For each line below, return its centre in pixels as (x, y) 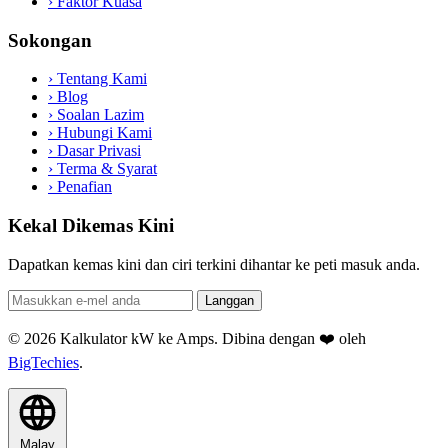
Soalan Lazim (98, 115)
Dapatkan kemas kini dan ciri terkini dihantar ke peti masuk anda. (214, 264)
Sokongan (50, 40)
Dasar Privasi (97, 151)
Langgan (229, 300)
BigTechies (43, 362)
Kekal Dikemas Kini (91, 225)
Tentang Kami (100, 79)
